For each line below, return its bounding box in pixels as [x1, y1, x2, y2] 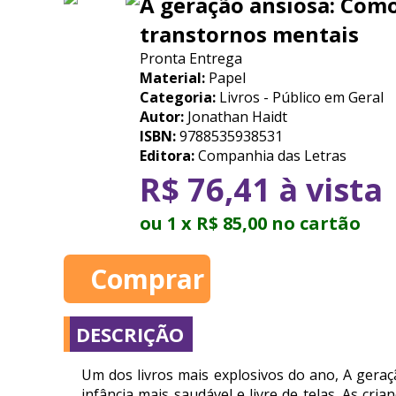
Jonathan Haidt [184, 107, 287, 126]
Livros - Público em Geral [216, 88, 384, 107]
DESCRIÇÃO [76, 321, 184, 347]
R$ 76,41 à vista [140, 168, 383, 211]
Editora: [140, 146, 194, 165]
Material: [140, 68, 205, 88]
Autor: [140, 107, 184, 126]
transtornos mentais [140, 19, 359, 49]
